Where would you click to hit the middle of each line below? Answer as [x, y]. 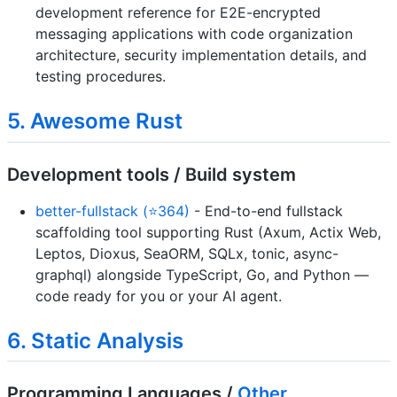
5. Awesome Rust [95, 121]
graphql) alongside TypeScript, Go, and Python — [202, 274]
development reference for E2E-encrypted [178, 13]
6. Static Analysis [95, 340]
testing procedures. [101, 77]
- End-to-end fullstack [266, 210]
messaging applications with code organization [194, 34]
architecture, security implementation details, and [201, 55]
